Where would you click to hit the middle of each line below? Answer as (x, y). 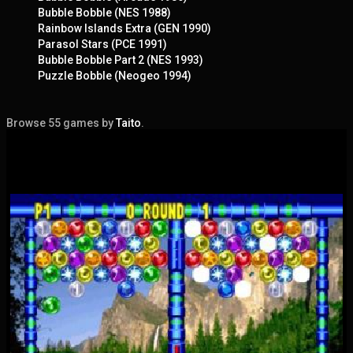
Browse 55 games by (61, 123)
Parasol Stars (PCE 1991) (102, 44)
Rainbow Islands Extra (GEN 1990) (124, 28)
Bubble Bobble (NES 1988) (104, 12)
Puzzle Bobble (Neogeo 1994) (115, 75)
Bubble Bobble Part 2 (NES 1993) (121, 59)
